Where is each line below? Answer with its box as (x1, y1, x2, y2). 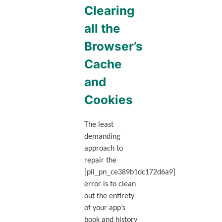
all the (84, 21, 120, 36)
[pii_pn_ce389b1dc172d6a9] (84, 168, 175, 177)
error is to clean (84, 180, 136, 189)
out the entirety (84, 192, 134, 201)
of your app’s (84, 204, 125, 213)
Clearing (84, 3, 134, 18)
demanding (84, 133, 120, 141)
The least (84, 121, 113, 129)
